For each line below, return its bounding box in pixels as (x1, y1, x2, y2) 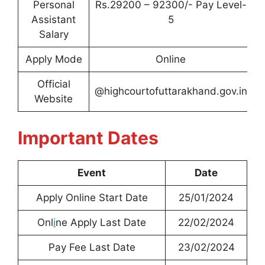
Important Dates (18, 127, 159, 148)
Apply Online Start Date (35, 191, 148, 203)
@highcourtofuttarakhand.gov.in (94, 85, 247, 97)
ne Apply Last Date (56, 216, 146, 228)
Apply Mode (25, 53, 82, 65)
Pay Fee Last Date (48, 241, 135, 253)
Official (37, 78, 70, 90)
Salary (38, 28, 69, 40)
